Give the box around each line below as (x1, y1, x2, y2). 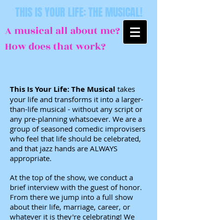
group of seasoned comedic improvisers (10, 124, 145, 134)
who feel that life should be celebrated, (10, 134, 141, 143)
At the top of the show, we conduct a (10, 172, 133, 182)
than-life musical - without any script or (10, 104, 142, 114)
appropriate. (10, 153, 52, 163)
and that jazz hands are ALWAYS (10, 143, 117, 153)
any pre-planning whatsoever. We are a (10, 114, 142, 124)
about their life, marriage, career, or (10, 202, 130, 212)
